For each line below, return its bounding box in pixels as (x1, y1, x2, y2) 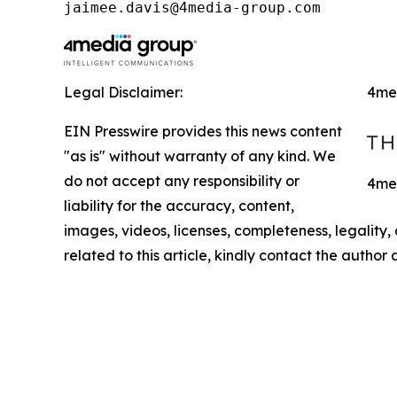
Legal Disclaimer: (64, 82, 183, 101)
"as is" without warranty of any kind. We (64, 146, 336, 165)
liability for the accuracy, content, (64, 196, 294, 214)
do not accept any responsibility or (64, 171, 300, 190)
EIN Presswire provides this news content (64, 121, 342, 140)
